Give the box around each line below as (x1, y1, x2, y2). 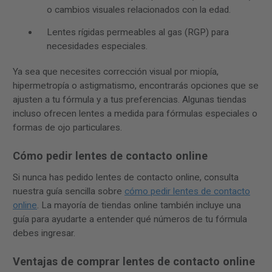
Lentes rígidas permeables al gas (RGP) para (47, 26, 229, 38)
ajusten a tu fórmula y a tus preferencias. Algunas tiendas (13, 94, 246, 106)
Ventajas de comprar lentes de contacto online (13, 254, 255, 268)
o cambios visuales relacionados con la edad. (47, 4, 231, 15)
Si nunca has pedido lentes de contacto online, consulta (13, 172, 239, 183)
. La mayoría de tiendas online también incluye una (37, 200, 241, 211)
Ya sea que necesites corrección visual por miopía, (13, 66, 219, 78)
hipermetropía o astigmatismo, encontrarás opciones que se (13, 80, 259, 92)
